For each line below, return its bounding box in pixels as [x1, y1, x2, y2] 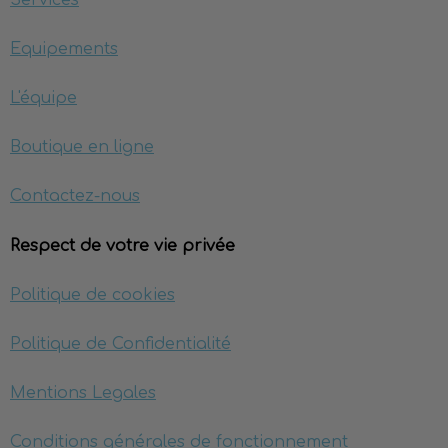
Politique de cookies [10, 286, 175, 304]
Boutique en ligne [10, 138, 154, 156]
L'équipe [10, 89, 77, 107]
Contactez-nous [10, 187, 140, 205]
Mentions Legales [10, 384, 156, 402]
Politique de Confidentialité [10, 335, 231, 353]
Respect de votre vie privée [10, 237, 235, 255]
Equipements [10, 40, 118, 58]
